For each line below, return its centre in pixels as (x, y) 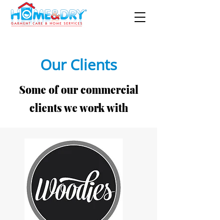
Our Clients (79, 65)
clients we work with (79, 108)
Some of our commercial (79, 89)
